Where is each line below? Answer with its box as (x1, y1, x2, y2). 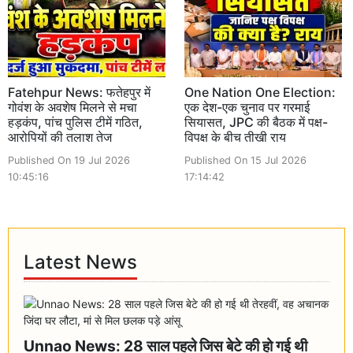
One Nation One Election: (184, 84, 336, 100)
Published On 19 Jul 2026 (8, 154, 130, 166)
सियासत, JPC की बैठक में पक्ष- (184, 113, 328, 130)
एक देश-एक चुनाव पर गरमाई (184, 98, 310, 115)
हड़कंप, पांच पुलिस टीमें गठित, (8, 113, 143, 130)
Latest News (24, 251, 138, 274)
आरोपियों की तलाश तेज (8, 128, 112, 145)
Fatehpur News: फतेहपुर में (8, 84, 150, 100)
